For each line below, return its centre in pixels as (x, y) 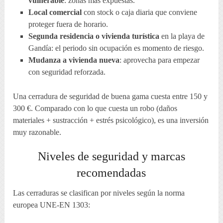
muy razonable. (37, 132)
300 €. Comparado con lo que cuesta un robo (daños (95, 109)
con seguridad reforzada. (67, 72)
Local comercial (55, 12)
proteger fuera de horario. (68, 24)
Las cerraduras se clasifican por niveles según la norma (99, 193)
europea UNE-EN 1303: (52, 205)
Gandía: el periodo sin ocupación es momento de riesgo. (116, 48)
